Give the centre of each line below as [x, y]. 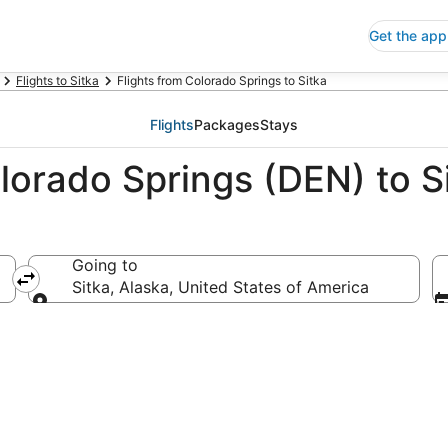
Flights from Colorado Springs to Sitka [222, 80]
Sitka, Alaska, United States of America [220, 287]
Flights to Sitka [57, 80]
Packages [227, 124]
